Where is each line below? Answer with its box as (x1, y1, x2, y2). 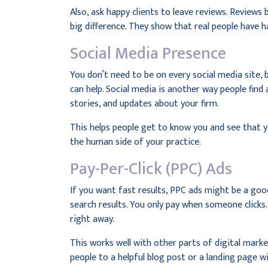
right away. (70, 211, 114, 227)
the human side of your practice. (70, 134, 201, 150)
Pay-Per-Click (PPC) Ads (70, 155, 232, 183)
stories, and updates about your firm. (70, 96, 219, 112)
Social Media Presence (70, 39, 226, 68)
